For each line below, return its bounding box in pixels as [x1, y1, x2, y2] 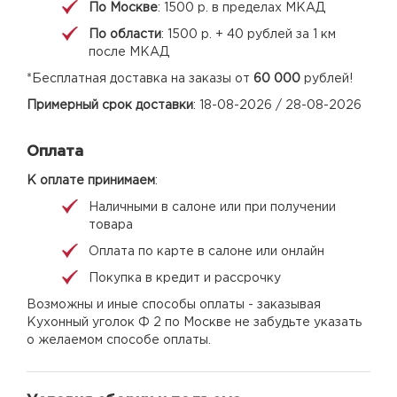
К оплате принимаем [27, 175, 155, 186]
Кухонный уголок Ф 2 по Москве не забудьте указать [27, 316, 362, 328]
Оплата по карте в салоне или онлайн [89, 245, 324, 257]
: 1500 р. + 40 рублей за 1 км [161, 28, 336, 40]
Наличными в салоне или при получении [89, 201, 336, 213]
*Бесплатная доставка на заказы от [27, 73, 253, 84]
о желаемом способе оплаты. [27, 334, 211, 346]
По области [89, 28, 161, 40]
